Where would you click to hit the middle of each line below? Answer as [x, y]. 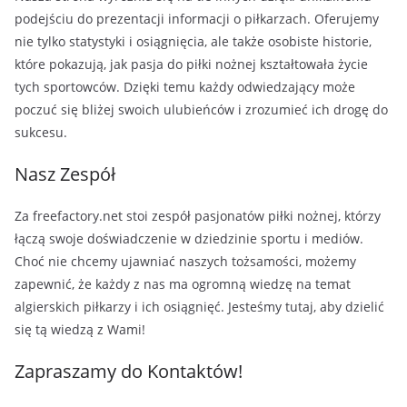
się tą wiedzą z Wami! [80, 329]
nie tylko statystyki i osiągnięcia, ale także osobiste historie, [193, 41]
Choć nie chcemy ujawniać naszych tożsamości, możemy [185, 261]
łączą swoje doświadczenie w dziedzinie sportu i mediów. [189, 238]
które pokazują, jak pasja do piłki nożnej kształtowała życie [191, 64]
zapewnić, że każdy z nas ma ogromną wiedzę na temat [183, 284]
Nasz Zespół [65, 174]
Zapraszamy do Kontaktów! [129, 371]
